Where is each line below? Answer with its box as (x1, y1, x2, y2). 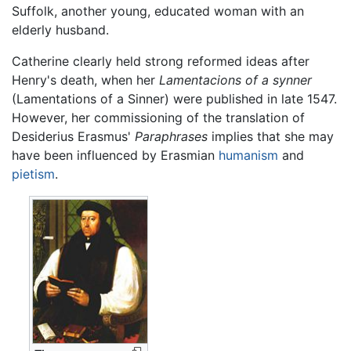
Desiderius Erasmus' (12, 128, 135, 145)
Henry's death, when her (12, 72, 159, 89)
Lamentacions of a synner (159, 72, 312, 89)
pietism (12, 166, 55, 183)
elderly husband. (12, 22, 109, 38)
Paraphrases (135, 128, 208, 145)
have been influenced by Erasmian (12, 147, 219, 164)
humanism (219, 147, 278, 164)
